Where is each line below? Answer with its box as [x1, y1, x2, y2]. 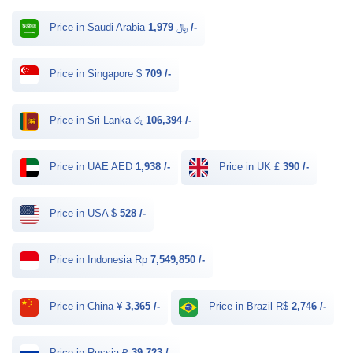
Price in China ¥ [46, 300, 125, 313]
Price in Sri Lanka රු [46, 114, 146, 127]
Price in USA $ [46, 207, 120, 220]
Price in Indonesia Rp [46, 254, 150, 266]
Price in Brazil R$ [206, 300, 292, 313]
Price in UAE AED [46, 161, 136, 173]
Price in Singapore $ [46, 68, 145, 80]
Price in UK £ [216, 161, 283, 173]
